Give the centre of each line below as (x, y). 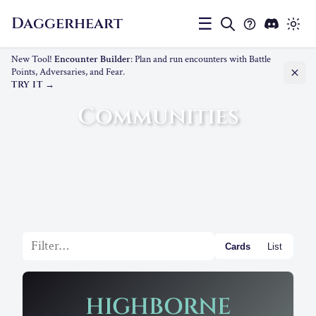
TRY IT (27, 85)
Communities (158, 117)
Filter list (45, 241)
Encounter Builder (92, 60)
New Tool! (33, 60)
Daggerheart (67, 23)
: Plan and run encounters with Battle (201, 60)
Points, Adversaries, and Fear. (68, 72)
